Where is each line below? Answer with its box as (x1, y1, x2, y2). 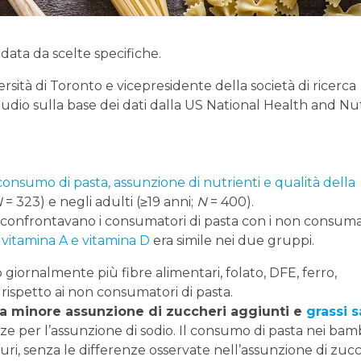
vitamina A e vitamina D (2, 233, 150, 249)
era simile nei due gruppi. (150, 233, 314, 249)
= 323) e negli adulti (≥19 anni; (2, 194, 197, 210)
